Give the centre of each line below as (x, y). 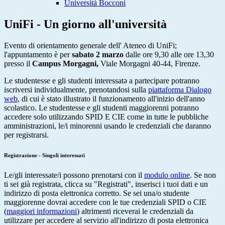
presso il (18, 64)
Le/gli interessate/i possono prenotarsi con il (74, 175)
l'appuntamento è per (38, 55)
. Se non (203, 175)
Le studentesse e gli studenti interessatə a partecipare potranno (102, 81)
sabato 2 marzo (98, 55)
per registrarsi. (26, 135)
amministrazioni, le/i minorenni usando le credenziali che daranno (107, 126)
